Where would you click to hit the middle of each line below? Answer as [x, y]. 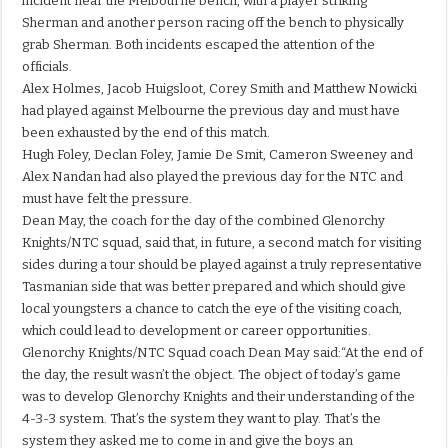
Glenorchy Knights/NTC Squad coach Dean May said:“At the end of [223, 353]
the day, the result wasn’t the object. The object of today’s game [212, 375]
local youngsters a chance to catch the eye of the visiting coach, [212, 309]
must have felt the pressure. [107, 199]
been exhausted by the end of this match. [146, 133]
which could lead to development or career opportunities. [197, 331]
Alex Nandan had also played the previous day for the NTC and [213, 177]
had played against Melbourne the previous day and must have [211, 111]
